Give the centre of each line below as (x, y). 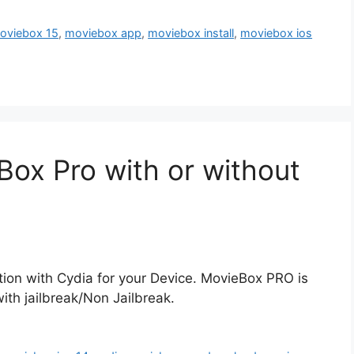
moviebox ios (277, 33)
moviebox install (191, 33)
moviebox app (104, 33)
